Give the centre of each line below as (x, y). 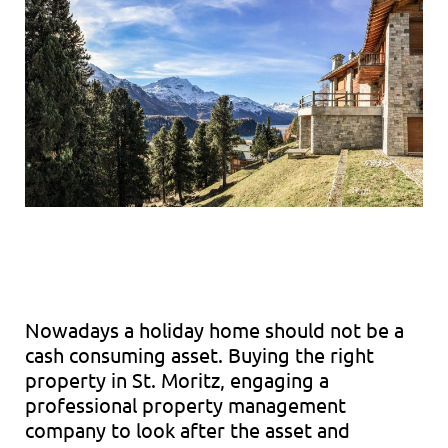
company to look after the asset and (187, 429)
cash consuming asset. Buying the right (199, 354)
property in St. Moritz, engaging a (177, 379)
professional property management (185, 404)
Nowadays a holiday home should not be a (214, 329)
